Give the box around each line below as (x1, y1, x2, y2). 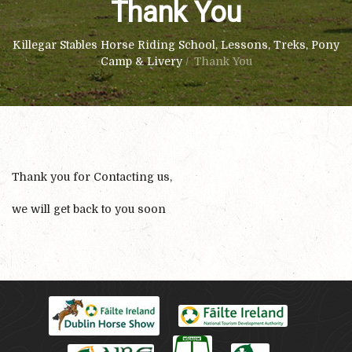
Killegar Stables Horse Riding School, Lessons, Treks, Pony (13, 38, 339, 51)
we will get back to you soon (12, 202, 166, 215)
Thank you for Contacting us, (12, 170, 172, 183)
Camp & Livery (100, 55, 182, 68)
